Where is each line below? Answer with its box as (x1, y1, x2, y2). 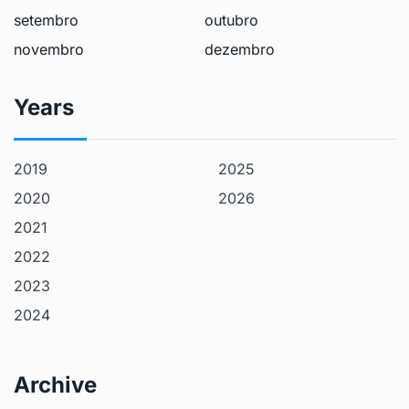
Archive (14, 372, 97, 399)
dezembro (204, 40, 275, 59)
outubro (204, 11, 258, 30)
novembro (14, 40, 84, 59)
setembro (14, 11, 79, 30)
